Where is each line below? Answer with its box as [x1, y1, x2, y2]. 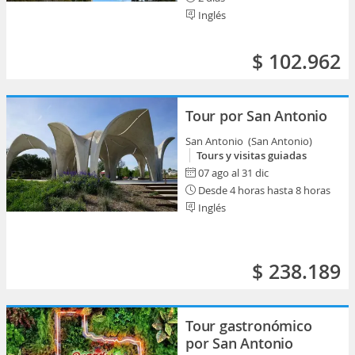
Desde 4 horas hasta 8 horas [196, 183, 330, 197]
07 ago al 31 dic [198, 166, 269, 180]
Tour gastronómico [185, 316, 312, 335]
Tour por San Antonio [185, 106, 327, 125]
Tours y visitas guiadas [197, 148, 307, 162]
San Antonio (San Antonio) [185, 134, 315, 148]
